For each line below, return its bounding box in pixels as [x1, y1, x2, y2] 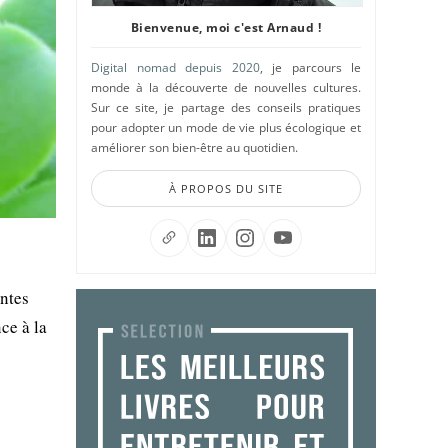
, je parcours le [259, 59, 361, 76]
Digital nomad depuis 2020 [91, 59, 260, 76]
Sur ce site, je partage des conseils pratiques [91, 99, 361, 116]
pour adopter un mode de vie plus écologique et [91, 119, 361, 136]
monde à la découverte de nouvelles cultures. [91, 79, 361, 96]
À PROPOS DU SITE [169, 181, 283, 196]
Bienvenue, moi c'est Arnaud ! [130, 19, 322, 36]
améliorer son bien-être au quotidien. [91, 139, 298, 156]
